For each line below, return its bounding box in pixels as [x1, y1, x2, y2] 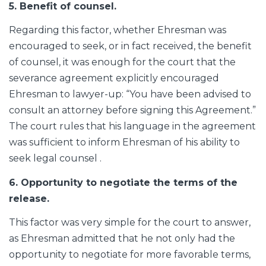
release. [9, 192, 49, 204]
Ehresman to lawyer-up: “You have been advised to [9, 88, 251, 100]
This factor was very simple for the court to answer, [9, 217, 251, 229]
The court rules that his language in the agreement [9, 121, 256, 132]
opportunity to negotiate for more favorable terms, [9, 249, 251, 261]
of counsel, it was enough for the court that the [9, 56, 236, 68]
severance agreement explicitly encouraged [9, 72, 219, 84]
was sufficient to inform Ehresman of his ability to [9, 137, 240, 148]
